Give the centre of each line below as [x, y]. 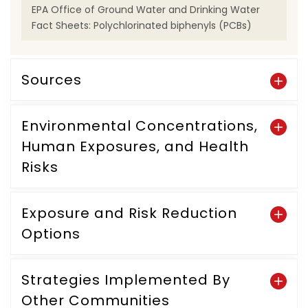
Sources [52, 80]
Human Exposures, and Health [135, 146]
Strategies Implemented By [126, 280]
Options [51, 234]
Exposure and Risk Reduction [129, 213]
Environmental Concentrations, [140, 126]
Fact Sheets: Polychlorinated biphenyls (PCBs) [142, 25]
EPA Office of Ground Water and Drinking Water [146, 10]
